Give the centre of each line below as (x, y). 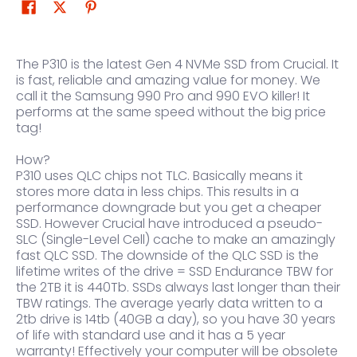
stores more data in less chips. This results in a (157, 192)
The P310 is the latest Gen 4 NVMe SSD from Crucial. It (177, 65)
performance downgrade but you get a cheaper (169, 208)
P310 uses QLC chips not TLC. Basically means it (159, 176)
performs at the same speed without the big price (171, 112)
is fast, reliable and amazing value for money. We (168, 80)
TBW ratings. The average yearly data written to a (169, 304)
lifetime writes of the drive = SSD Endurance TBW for (175, 272)
